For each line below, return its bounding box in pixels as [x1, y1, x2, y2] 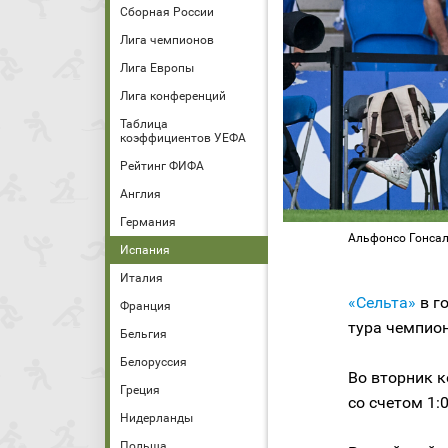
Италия [120, 271, 163, 285]
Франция [120, 299, 171, 313]
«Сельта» [348, 293, 416, 313]
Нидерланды [120, 411, 193, 425]
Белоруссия [120, 355, 187, 369]
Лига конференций [120, 89, 226, 103]
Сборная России [120, 5, 214, 19]
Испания [120, 243, 170, 257]
